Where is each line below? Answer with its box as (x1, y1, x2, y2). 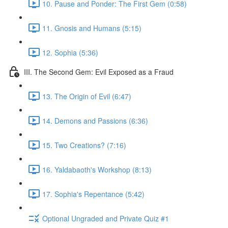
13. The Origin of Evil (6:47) (42, 91, 131, 101)
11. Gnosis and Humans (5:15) (42, 22, 141, 33)
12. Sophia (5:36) (42, 47, 98, 58)
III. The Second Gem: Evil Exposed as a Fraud (24, 66, 174, 77)
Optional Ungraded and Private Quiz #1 (42, 213, 169, 223)
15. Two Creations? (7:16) (42, 139, 126, 150)
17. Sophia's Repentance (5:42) (42, 188, 145, 199)
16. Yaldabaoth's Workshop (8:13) (42, 164, 152, 175)
